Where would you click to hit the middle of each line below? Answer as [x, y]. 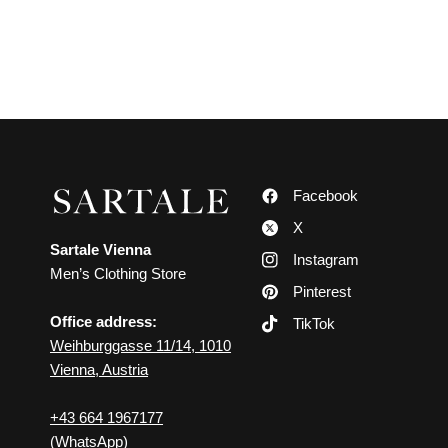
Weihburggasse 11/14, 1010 [141, 345]
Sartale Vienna [101, 249]
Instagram [326, 259]
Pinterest [322, 291]
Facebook [326, 195]
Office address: [104, 321]
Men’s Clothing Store [118, 273]
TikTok [314, 324]
